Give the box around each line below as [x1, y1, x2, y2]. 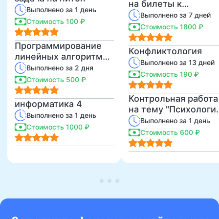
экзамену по [129, 20, 183, 31]
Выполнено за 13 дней [140, 58, 215, 67]
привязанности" [129, 115, 198, 126]
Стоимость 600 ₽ [140, 128, 200, 137]
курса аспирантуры [129, 52, 214, 63]
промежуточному [129, 9, 207, 20]
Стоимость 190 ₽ [140, 70, 199, 79]
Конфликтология [129, 46, 202, 57]
